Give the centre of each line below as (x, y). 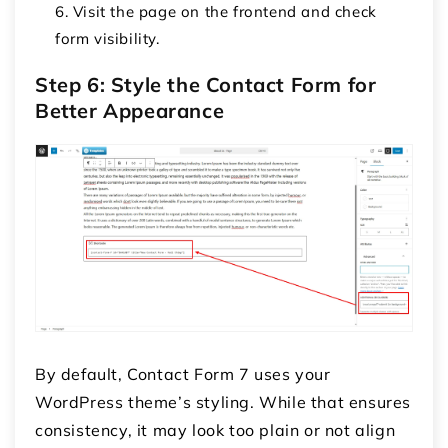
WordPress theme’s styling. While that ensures (223, 402)
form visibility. (107, 38)
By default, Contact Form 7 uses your (183, 374)
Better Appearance (130, 110)
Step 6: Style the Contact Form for (206, 84)
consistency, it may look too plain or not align (215, 430)
